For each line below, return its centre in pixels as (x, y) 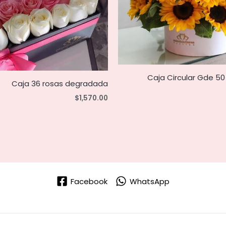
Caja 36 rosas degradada (60, 83)
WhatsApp (150, 181)
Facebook (89, 181)
